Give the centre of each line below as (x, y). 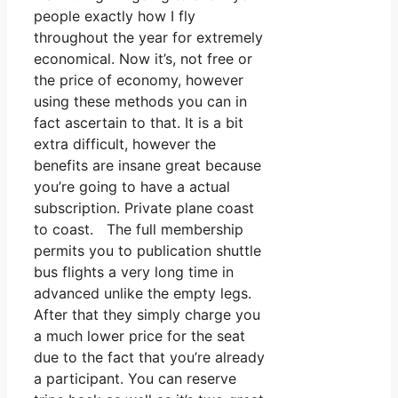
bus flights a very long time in (134, 272)
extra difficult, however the (125, 144)
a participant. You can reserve (135, 379)
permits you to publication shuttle (147, 251)
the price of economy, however (139, 80)
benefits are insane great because (147, 166)
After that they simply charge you (147, 315)
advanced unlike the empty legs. (143, 294)
